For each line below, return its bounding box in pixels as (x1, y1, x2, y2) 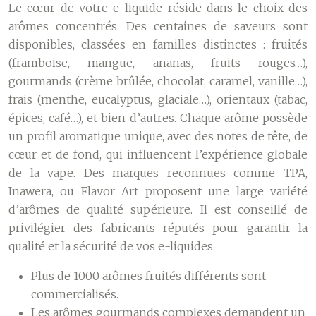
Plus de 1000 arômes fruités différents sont (31, 269, 266, 283)
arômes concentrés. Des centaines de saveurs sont (8, 19, 308, 33)
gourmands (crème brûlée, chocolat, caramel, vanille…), (8, 74, 308, 88)
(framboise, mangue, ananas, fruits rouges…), (8, 56, 308, 70)
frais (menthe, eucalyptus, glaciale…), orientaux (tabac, (8, 92, 308, 107)
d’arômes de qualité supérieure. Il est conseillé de (8, 202, 308, 217)
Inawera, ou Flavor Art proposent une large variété (8, 184, 308, 198)
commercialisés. (31, 287, 119, 301)
